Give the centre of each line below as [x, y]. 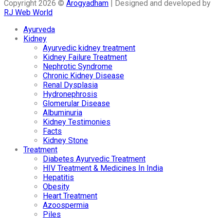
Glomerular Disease [76, 104]
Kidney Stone [65, 141]
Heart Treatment [70, 196]
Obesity [56, 187]
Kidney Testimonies [77, 122]
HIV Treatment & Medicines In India [103, 168]
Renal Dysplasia [70, 85]
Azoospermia [66, 205]
